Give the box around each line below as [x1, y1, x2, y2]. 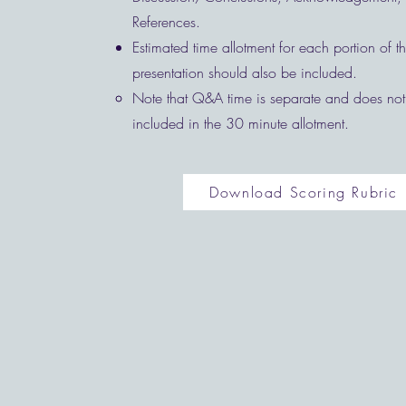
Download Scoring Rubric [209, 182, 398, 202]
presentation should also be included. [131, 63, 366, 82]
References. [131, 12, 200, 32]
